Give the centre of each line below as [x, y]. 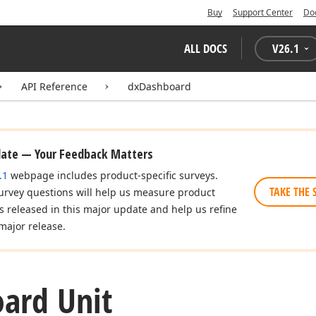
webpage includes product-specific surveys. [113, 175]
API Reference [54, 86]
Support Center [263, 12]
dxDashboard [159, 86]
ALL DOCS [206, 48]
